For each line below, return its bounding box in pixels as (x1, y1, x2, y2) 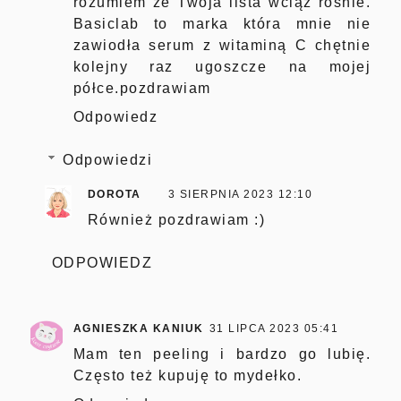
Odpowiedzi (63, 151, 153, 167)
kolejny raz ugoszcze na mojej (73, 58, 371, 74)
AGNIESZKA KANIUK (73, 321, 204, 335)
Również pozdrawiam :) (87, 211, 266, 227)
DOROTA (87, 187, 141, 200)
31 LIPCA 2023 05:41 (209, 321, 339, 335)
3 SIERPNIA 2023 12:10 (167, 187, 313, 200)
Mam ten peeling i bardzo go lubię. (73, 346, 371, 362)
